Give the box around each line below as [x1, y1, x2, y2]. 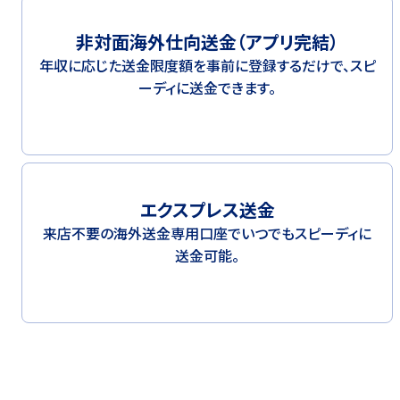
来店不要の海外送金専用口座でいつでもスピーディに [43, 222, 371, 245]
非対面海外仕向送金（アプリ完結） [76, 29, 338, 55]
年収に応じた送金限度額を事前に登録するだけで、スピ [38, 54, 376, 77]
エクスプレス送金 [139, 196, 275, 223]
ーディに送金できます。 [138, 77, 276, 99]
